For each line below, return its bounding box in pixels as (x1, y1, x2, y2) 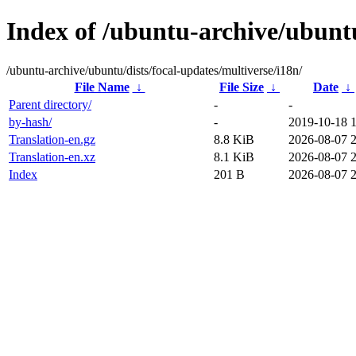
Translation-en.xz (9, 149, 95, 164)
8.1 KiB (214, 149, 254, 164)
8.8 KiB (214, 132, 254, 146)
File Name (74, 79, 130, 94)
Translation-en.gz (9, 132, 95, 146)
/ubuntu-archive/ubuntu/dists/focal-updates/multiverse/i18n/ (6, 63, 302, 77)
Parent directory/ (9, 97, 91, 111)
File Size (219, 79, 264, 94)
